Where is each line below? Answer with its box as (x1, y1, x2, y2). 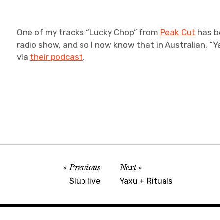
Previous (69, 163, 100, 172)
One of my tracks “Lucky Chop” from (17, 27, 161, 37)
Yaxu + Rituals (120, 176, 172, 186)
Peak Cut (160, 27, 196, 37)
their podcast (30, 52, 83, 62)
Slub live (69, 176, 100, 186)
